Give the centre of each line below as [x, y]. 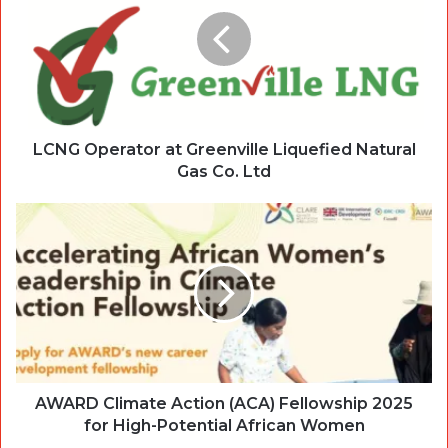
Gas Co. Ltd [224, 172]
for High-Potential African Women [224, 426]
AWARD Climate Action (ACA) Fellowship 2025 [224, 404]
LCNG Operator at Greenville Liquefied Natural [224, 150]
